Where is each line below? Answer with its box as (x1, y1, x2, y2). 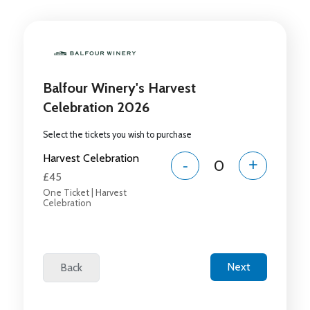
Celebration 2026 (42, 99, 149, 116)
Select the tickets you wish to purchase (42, 129, 192, 140)
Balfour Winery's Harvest (42, 80, 196, 97)
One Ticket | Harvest (42, 187, 127, 199)
